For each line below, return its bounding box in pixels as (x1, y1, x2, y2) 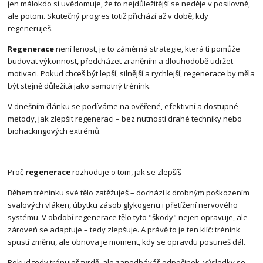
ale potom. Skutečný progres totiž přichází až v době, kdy (8, 11, 209, 22)
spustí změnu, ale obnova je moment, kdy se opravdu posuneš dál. (8, 237, 246, 248)
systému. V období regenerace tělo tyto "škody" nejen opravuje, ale (8, 212, 248, 223)
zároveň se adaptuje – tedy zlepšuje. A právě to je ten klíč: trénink (8, 224, 241, 235)
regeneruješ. (8, 23, 53, 34)
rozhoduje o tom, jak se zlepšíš (70, 167, 182, 178)
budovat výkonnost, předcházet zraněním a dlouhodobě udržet (8, 56, 234, 67)
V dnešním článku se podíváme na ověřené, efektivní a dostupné (8, 101, 239, 112)
